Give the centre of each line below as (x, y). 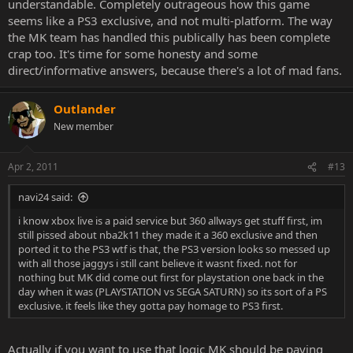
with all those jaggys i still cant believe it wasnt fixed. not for (158, 263)
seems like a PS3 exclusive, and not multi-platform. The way (170, 20)
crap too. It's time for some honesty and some (133, 53)
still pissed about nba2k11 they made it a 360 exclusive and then (168, 235)
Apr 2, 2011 (33, 167)
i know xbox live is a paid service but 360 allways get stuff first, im (170, 221)
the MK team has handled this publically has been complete (169, 37)
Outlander (85, 108)
